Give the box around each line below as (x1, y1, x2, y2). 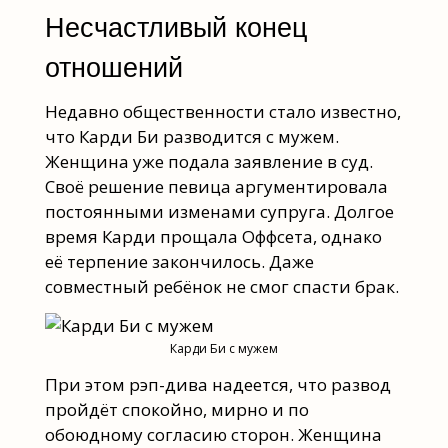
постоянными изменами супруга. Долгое (44, 200, 394, 224)
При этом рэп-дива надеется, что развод (44, 372, 391, 396)
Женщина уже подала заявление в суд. (44, 150, 373, 174)
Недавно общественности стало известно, (44, 100, 401, 124)
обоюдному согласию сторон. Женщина (44, 422, 382, 446)
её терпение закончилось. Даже (44, 250, 314, 274)
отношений (44, 52, 183, 84)
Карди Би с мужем (169, 340, 278, 358)
